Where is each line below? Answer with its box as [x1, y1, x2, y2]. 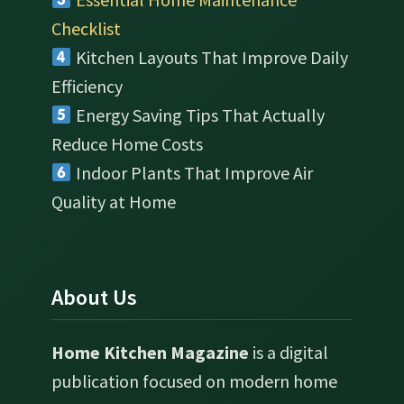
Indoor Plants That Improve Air [71, 161, 313, 184]
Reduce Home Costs [50, 132, 203, 155]
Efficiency [50, 74, 123, 97]
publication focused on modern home [50, 369, 337, 392]
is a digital [248, 340, 328, 363]
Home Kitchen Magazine [50, 340, 249, 363]
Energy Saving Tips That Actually [71, 103, 325, 126]
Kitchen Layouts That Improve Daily [71, 45, 348, 69]
